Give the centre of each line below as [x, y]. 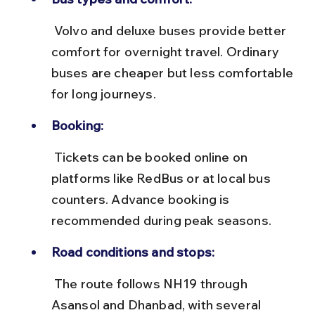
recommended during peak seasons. [161, 220]
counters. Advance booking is [142, 199]
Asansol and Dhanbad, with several [157, 304]
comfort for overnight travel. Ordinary [167, 51]
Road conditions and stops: [133, 252]
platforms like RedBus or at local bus [162, 178]
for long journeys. [103, 94]
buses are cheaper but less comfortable [174, 72]
